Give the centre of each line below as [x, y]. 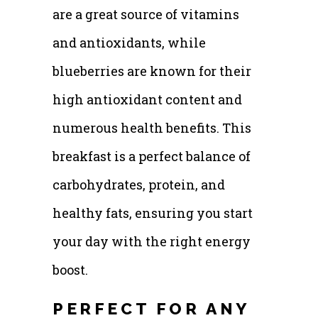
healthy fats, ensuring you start [153, 213]
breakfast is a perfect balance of [152, 156]
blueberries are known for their [152, 71]
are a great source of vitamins [146, 14]
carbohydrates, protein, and [139, 184]
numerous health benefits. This [152, 127]
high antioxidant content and [147, 99]
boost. [70, 269]
